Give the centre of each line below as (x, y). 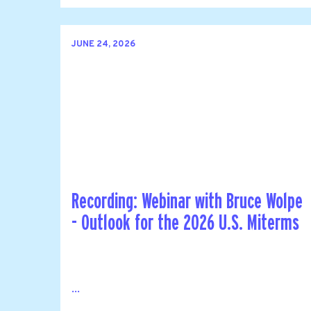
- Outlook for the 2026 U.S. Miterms (185, 223)
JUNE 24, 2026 (103, 44)
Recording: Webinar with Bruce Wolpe (187, 202)
